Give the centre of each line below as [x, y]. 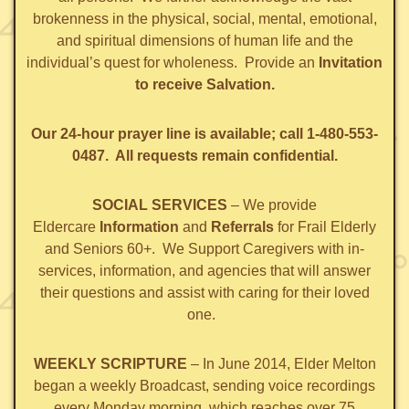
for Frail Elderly [325, 227]
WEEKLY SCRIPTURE [110, 364]
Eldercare [66, 227]
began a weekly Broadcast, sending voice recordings [204, 386]
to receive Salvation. [204, 85]
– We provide [272, 205]
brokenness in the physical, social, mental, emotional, [204, 19]
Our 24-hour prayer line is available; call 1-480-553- [204, 134]
